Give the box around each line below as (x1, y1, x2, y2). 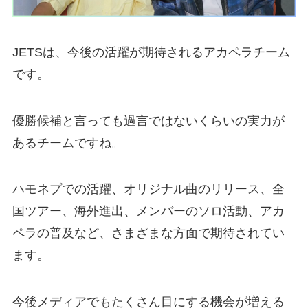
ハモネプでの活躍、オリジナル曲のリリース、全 (12, 182, 285, 197)
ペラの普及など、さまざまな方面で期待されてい (12, 226, 285, 241)
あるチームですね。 (12, 135, 124, 150)
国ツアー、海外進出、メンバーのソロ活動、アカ (12, 204, 285, 219)
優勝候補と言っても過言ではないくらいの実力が (12, 113, 285, 128)
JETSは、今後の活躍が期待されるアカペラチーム (12, 45, 290, 59)
